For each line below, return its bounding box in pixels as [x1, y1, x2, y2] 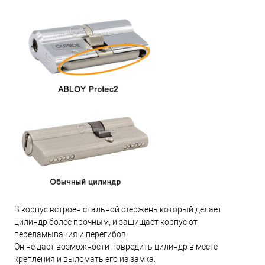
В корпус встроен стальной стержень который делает [14, 204, 222, 214]
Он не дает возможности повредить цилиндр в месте [14, 241, 218, 251]
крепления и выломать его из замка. [14, 254, 156, 264]
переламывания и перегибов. [14, 229, 128, 239]
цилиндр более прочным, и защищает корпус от [14, 216, 198, 227]
